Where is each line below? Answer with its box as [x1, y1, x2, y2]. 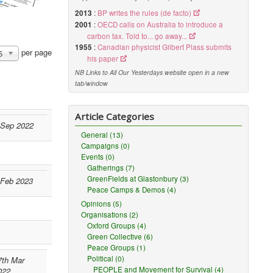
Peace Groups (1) [87, 243, 146, 252]
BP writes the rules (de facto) [97, 8, 192, 18]
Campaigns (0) [81, 141, 130, 151]
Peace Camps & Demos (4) [87, 185, 177, 194]
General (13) [81, 130, 124, 140]
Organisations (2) [81, 210, 139, 219]
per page [19, 46, 52, 58]
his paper [87, 54, 119, 63]
